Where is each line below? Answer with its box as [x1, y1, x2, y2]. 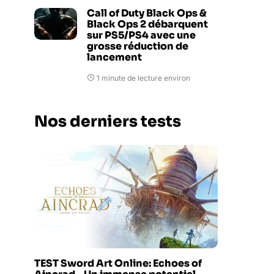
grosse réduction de [87, 40, 188, 53]
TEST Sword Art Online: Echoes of [34, 257, 202, 270]
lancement [87, 51, 142, 64]
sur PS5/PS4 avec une [87, 29, 196, 42]
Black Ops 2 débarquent [87, 18, 208, 31]
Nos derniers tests [34, 112, 181, 131]
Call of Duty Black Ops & [87, 7, 207, 20]
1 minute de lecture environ [97, 73, 190, 83]
